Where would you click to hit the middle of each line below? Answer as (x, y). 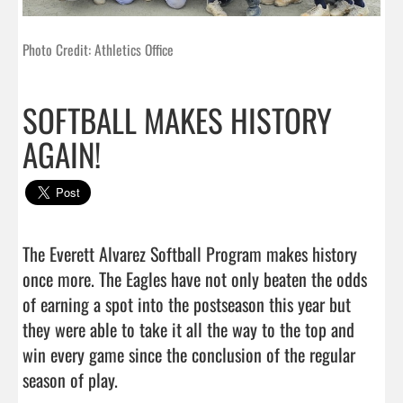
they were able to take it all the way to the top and (188, 329)
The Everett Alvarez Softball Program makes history (190, 253)
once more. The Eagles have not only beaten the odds (195, 278)
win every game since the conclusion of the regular (189, 354)
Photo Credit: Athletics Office (98, 49)
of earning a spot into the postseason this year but (187, 304)
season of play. (72, 379)
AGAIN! (62, 153)
